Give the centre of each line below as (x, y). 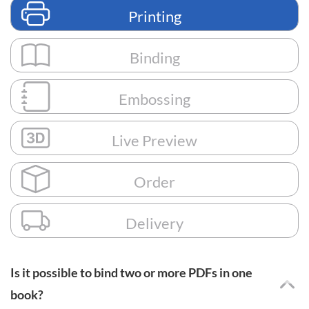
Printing (154, 16)
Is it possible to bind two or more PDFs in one (131, 272)
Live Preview (154, 140)
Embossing (154, 99)
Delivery (154, 223)
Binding (154, 58)
